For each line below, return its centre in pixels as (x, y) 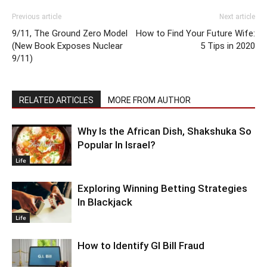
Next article (237, 17)
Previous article (37, 17)
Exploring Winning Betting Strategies (162, 189)
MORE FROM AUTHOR (149, 100)
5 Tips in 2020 (228, 46)
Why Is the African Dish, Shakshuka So (164, 131)
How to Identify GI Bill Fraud (141, 246)
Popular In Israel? (117, 145)
